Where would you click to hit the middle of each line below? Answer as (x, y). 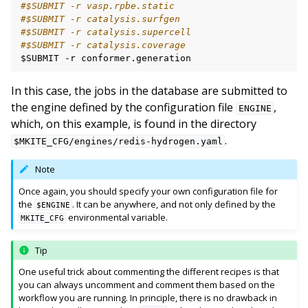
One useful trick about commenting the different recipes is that (149, 272)
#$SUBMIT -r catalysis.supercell (106, 32)
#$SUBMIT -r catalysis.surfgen (100, 19)
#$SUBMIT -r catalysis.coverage (103, 45)
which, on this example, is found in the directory (134, 123)
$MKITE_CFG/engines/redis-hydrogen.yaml (118, 141)
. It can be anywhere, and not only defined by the (174, 204)
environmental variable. (117, 217)
